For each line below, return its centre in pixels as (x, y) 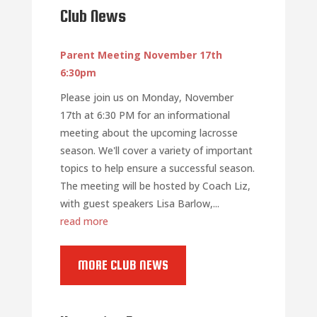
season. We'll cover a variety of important (156, 150)
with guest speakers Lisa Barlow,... (139, 203)
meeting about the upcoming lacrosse (149, 132)
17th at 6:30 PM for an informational (145, 115)
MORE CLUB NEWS (123, 265)
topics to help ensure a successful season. (157, 168)
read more (84, 221)
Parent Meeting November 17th (141, 54)
